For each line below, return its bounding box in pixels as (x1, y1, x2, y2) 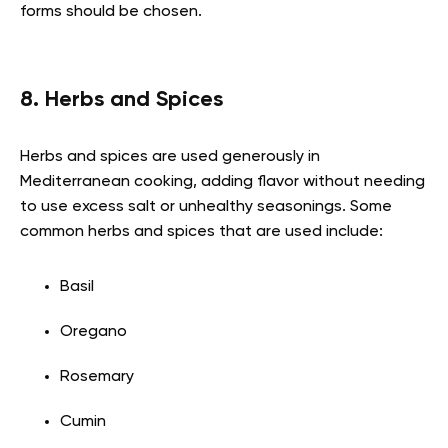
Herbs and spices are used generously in (20, 148, 320, 165)
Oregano (60, 323, 127, 340)
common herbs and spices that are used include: (20, 223, 383, 240)
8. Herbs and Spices (20, 88, 223, 111)
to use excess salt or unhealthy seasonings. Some (20, 198, 392, 215)
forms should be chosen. (20, 3, 202, 20)
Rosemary (60, 368, 134, 385)
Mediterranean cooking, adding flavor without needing (20, 173, 425, 190)
